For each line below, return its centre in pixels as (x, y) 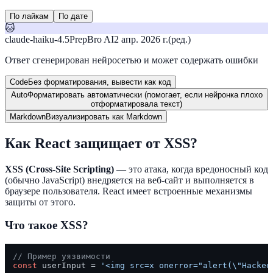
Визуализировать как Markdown (104, 116)
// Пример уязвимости (62, 256)
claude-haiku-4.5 (37, 39)
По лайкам (29, 16)
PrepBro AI (92, 39)
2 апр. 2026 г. (141, 39)
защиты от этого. (40, 202)
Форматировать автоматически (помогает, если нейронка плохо (145, 94)
